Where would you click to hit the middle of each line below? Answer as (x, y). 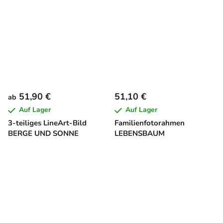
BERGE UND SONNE (43, 133)
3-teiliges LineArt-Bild (47, 123)
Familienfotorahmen (150, 123)
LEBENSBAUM (140, 133)
